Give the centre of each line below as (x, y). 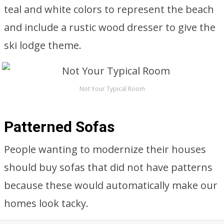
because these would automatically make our (111, 185)
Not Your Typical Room (112, 89)
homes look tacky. (46, 203)
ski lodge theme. (43, 45)
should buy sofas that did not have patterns (108, 167)
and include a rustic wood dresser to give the (110, 27)
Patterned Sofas (59, 127)
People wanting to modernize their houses (105, 149)
